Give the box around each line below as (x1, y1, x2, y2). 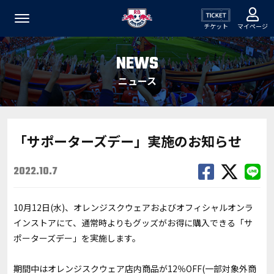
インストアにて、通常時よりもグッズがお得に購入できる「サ (13, 217, 253, 229)
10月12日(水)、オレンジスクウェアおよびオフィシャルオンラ (13, 201, 253, 213)
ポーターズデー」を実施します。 (13, 232, 141, 244)
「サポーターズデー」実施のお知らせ (13, 131, 242, 150)
